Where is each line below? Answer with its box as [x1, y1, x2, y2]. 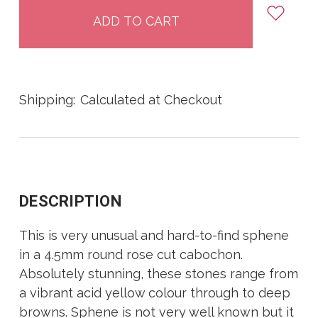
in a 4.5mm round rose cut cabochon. [19, 247, 243, 263]
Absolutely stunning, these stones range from [19, 266, 298, 282]
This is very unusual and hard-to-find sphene [19, 228, 289, 243]
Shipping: [19, 92, 75, 108]
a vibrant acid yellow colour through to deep [19, 285, 290, 301]
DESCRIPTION [19, 192, 121, 211]
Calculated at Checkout [80, 92, 222, 108]
